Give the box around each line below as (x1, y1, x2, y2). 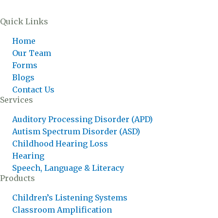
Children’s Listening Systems (12, 192, 127, 202)
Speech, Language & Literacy (12, 163, 124, 173)
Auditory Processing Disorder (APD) (12, 114, 153, 124)
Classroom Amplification (12, 204, 112, 215)
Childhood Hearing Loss (12, 138, 108, 148)
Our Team (12, 48, 51, 58)
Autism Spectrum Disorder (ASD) (12, 126, 140, 136)
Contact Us (12, 84, 54, 94)
